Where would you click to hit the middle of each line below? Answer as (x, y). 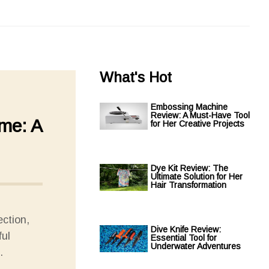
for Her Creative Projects (198, 124)
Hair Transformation (189, 185)
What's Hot (136, 77)
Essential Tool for (184, 238)
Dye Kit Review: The (189, 168)
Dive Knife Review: (186, 229)
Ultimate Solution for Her (197, 177)
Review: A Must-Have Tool (200, 115)
